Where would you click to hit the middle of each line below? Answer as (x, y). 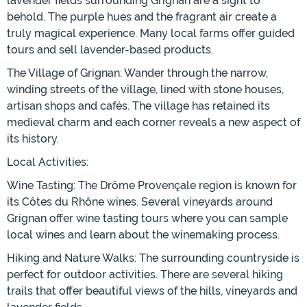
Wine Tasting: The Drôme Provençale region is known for (152, 186)
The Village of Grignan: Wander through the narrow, (137, 73)
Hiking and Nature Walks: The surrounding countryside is (153, 258)
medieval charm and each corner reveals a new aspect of (153, 123)
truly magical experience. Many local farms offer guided (151, 34)
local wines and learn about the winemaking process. (143, 235)
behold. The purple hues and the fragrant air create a (142, 17)
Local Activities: (48, 162)
